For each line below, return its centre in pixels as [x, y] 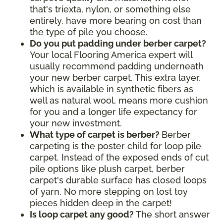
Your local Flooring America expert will [111, 55]
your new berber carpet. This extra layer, [115, 77]
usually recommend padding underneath [117, 66]
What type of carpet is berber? [96, 134]
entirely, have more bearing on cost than [116, 20]
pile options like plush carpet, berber [107, 168]
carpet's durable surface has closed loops [118, 180]
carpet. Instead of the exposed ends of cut [119, 157]
